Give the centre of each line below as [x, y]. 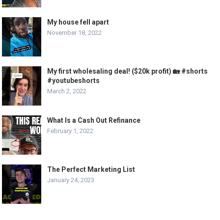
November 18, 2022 [75, 33]
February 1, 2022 [70, 131]
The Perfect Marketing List [91, 170]
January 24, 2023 [71, 180]
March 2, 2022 [67, 91]
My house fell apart [78, 22]
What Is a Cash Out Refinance [94, 121]
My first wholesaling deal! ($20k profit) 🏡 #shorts [128, 71]
